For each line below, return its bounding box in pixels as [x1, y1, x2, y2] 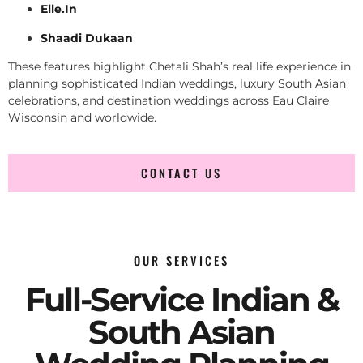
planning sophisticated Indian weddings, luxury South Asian [8, 75, 346, 91]
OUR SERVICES [134, 252, 229, 270]
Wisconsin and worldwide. [8, 109, 156, 125]
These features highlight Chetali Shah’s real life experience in [8, 58, 351, 74]
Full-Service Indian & [24, 280, 339, 320]
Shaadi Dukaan [41, 30, 133, 45]
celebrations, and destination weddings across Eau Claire [8, 92, 329, 108]
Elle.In [41, 2, 77, 17]
